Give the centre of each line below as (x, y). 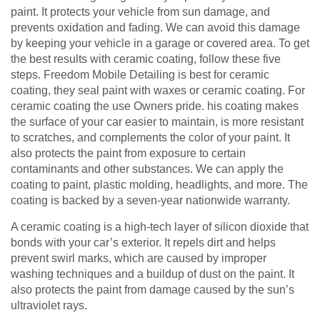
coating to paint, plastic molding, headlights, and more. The (159, 185)
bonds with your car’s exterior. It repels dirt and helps (143, 243)
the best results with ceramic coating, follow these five (146, 59)
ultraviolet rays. (49, 306)
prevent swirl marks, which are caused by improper (139, 259)
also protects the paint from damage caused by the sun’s (152, 290)
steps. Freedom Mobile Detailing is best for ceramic (140, 75)
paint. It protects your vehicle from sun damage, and (140, 12)
